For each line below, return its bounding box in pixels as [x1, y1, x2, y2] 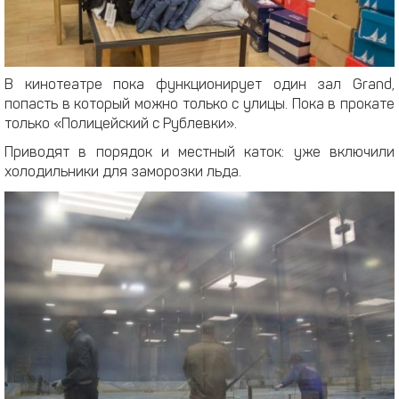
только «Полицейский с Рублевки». [4, 118, 240, 133]
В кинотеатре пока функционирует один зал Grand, [4, 78, 395, 94]
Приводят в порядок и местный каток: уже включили [4, 146, 395, 161]
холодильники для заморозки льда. [4, 166, 241, 181]
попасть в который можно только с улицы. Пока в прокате [4, 98, 395, 113]
